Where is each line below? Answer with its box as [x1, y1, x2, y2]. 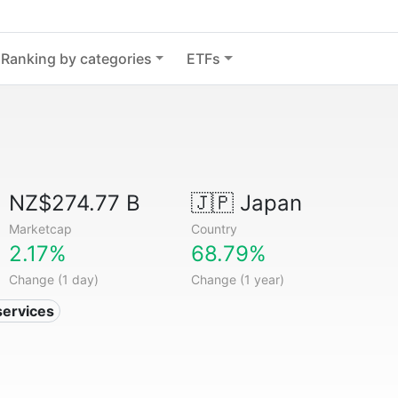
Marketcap [9, 221, 73, 236]
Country [190, 221, 237, 236]
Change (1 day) [9, 272, 99, 287]
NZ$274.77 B [9, 190, 141, 216]
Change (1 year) [190, 272, 284, 287]
